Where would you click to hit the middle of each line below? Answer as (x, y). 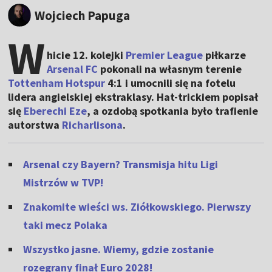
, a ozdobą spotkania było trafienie (173, 111)
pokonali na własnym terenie (170, 69)
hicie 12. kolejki (87, 55)
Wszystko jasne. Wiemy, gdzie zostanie (119, 250)
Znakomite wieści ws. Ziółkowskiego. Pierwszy (137, 207)
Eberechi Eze (56, 111)
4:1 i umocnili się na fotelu (171, 83)
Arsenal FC (73, 69)
